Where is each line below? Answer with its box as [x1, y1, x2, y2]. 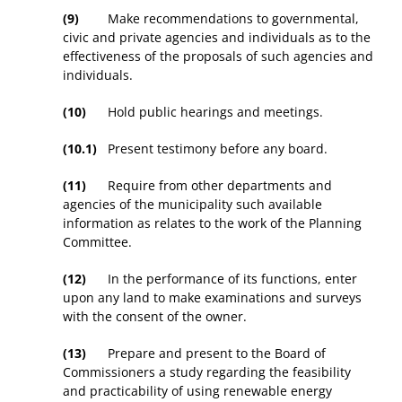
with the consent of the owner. [63, 308, 247, 326]
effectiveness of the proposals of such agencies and [63, 48, 373, 66]
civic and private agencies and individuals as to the [63, 29, 371, 47]
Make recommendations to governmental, [79, 10, 359, 28]
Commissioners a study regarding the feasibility [63, 363, 351, 381]
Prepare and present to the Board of [86, 345, 326, 363]
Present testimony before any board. [97, 140, 328, 158]
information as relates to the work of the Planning [63, 214, 362, 232]
